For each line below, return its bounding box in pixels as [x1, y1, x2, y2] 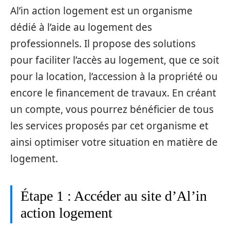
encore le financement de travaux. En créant [10, 86, 216, 100]
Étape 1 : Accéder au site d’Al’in [21, 187, 207, 204]
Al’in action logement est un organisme [10, 4, 193, 17]
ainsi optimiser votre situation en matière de [10, 135, 218, 149]
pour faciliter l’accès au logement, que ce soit [10, 53, 219, 67]
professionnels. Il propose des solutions [10, 36, 196, 50]
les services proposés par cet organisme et [10, 119, 208, 132]
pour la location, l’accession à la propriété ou [10, 69, 218, 83]
